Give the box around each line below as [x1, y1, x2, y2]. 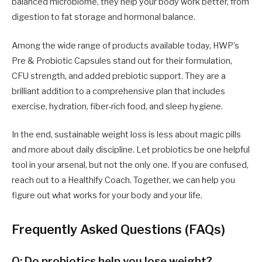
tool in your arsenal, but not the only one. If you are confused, [12, 159, 249, 170]
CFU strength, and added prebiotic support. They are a [12, 70, 226, 81]
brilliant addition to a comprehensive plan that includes [12, 85, 225, 96]
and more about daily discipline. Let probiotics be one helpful [12, 144, 250, 155]
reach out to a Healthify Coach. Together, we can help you [12, 174, 235, 185]
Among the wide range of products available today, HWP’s [12, 40, 239, 51]
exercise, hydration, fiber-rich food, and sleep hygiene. [12, 101, 223, 112]
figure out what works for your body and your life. [12, 189, 202, 201]
